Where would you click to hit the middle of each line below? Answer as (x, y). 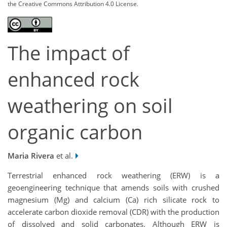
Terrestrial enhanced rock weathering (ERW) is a (113, 175)
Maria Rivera (31, 155)
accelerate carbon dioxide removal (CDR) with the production (113, 212)
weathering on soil (90, 106)
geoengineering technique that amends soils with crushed (113, 187)
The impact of (69, 53)
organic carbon (75, 132)
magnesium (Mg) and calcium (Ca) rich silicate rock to (113, 199)
